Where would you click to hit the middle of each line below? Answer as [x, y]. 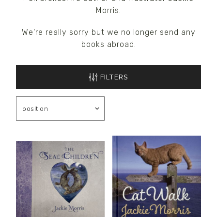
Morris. [108, 10]
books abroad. [108, 44]
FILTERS [114, 77]
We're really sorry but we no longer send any [108, 32]
